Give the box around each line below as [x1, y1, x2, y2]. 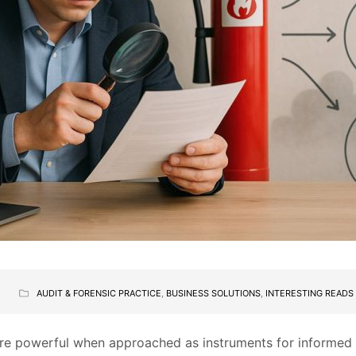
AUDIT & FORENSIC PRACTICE [37, 288, 161, 300]
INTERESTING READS [265, 288, 354, 300]
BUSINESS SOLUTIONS [166, 288, 261, 300]
